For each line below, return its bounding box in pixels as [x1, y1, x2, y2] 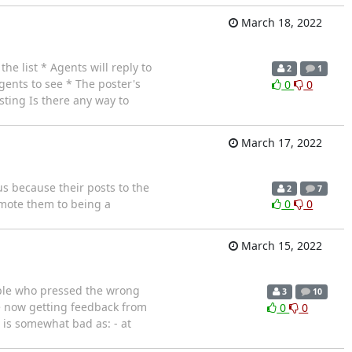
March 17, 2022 [237, 134, 322, 150]
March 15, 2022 [237, 238, 322, 254]
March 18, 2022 [237, 15, 322, 31]
